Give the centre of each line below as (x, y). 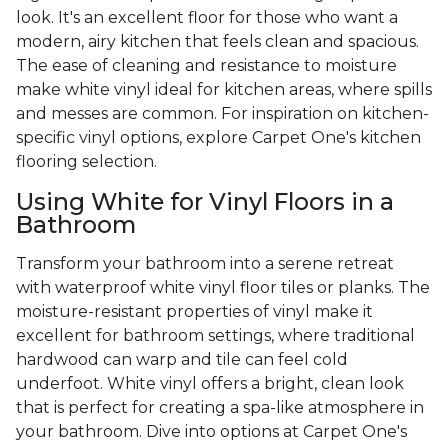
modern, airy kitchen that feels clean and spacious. (217, 42)
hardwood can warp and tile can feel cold (182, 360)
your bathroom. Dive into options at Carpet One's (211, 432)
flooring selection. (86, 162)
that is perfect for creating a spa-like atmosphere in (220, 408)
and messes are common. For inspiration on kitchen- (222, 114)
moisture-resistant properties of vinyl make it (194, 312)
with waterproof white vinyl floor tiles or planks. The (223, 288)
